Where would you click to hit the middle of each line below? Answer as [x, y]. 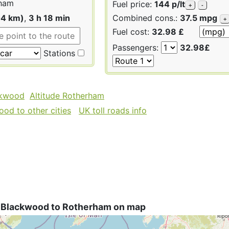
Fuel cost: [132, 31]
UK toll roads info [113, 110]
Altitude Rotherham [67, 95]
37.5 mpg [199, 18]
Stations [58, 53]
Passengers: [137, 47]
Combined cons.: [146, 18]
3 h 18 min [49, 18]
